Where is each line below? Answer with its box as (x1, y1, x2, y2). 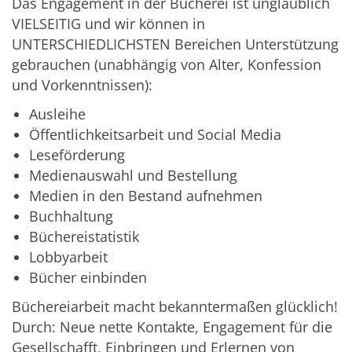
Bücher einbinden (29, 268, 151, 288)
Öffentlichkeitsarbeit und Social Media (29, 125, 281, 145)
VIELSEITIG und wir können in (12, 14, 205, 34)
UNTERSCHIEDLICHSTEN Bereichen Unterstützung (12, 35, 339, 54)
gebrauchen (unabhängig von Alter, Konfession (12, 55, 321, 75)
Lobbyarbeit (29, 247, 108, 267)
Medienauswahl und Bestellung (29, 166, 237, 185)
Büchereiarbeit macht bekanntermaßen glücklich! (12, 297, 338, 317)
